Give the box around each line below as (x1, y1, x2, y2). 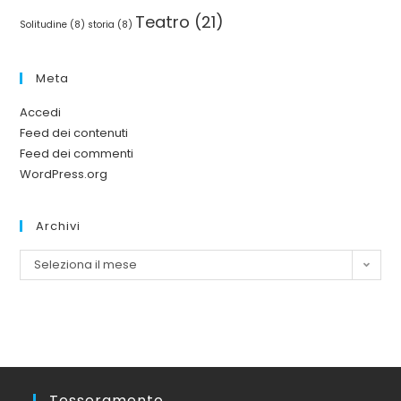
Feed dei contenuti (20, 124, 129, 141)
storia (88, 18, 115, 31)
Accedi (20, 104, 62, 121)
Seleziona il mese (34, 256, 138, 273)
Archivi (36, 218, 81, 235)
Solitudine (20, 18, 68, 31)
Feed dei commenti (20, 145, 134, 162)
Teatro (135, 11, 191, 33)
